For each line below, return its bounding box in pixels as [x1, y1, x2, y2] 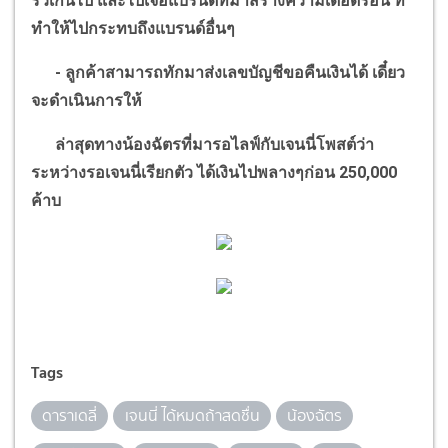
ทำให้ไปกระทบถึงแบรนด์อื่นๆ [31, 19, 235, 39]
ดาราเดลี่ [42, 404, 98, 428]
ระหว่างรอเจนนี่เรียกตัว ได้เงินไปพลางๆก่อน [31, 163, 339, 183]
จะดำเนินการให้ [31, 91, 142, 111]
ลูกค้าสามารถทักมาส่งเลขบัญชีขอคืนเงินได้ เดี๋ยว [65, 63, 405, 83]
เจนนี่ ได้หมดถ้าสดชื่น [124, 404, 260, 428]
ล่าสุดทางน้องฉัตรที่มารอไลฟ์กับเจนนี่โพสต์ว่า [31, 135, 374, 155]
